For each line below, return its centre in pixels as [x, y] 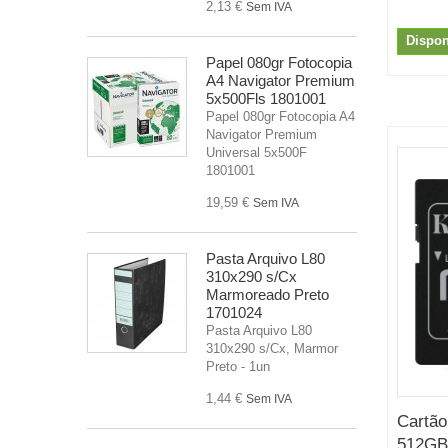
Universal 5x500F [256, 152]
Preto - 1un [238, 366]
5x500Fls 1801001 [266, 98]
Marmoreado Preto [267, 294]
